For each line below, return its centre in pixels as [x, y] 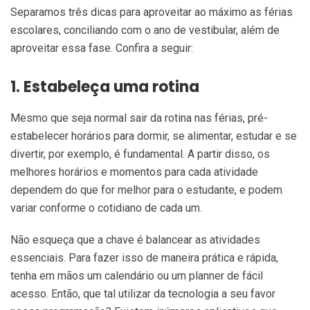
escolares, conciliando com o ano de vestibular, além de [145, 30]
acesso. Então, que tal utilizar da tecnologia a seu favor [143, 294]
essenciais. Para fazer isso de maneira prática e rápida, [144, 258]
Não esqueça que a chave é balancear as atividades [135, 240]
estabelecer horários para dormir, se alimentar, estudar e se [154, 136]
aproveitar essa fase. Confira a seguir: [102, 48]
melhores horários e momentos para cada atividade [134, 172]
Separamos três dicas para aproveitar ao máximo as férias [152, 12]
